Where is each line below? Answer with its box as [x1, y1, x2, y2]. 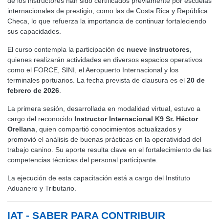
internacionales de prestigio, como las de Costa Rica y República [7, 7, 208, 15]
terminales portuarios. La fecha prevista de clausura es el [7, 76, 187, 85]
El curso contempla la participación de [7, 45, 127, 54]
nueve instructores [127, 45, 190, 54]
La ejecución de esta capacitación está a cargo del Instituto [7, 174, 190, 182]
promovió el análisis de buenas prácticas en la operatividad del [7, 135, 201, 144]
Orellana [7, 125, 35, 133]
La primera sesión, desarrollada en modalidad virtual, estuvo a [7, 105, 200, 113]
